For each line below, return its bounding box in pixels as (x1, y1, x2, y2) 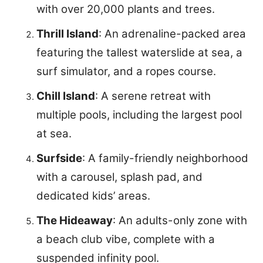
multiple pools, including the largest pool (36, 108, 242, 122)
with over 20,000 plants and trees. (36, 2, 215, 16)
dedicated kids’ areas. (36, 189, 150, 203)
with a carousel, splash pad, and (36, 170, 203, 184)
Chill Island (36, 89, 95, 103)
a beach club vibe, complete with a (36, 232, 215, 247)
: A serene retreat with (95, 89, 211, 103)
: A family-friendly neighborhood (82, 151, 248, 166)
